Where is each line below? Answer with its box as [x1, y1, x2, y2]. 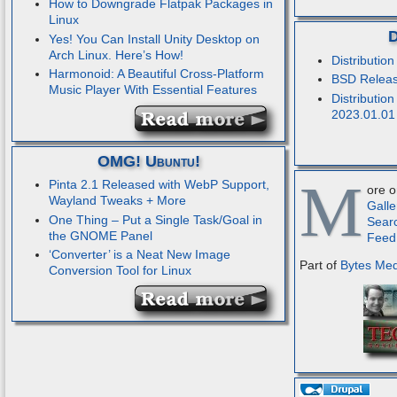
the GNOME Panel [48, 228, 152, 243]
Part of [300, 257, 341, 272]
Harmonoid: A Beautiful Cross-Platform [48, 66, 264, 82]
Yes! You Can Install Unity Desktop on [48, 31, 260, 46]
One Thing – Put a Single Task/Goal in [48, 212, 262, 227]
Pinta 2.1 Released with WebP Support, [48, 176, 269, 191]
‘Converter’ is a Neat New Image [48, 247, 230, 262]
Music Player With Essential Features [48, 82, 257, 97]
